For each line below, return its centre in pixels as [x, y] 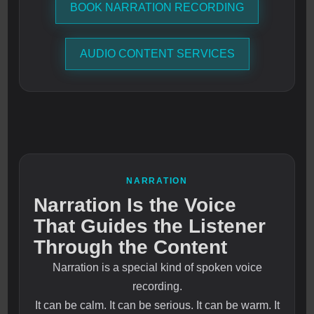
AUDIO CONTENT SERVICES [157, 54]
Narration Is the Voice [135, 205]
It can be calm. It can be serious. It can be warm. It [157, 306]
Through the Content [131, 247]
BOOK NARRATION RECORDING [157, 8]
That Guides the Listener [150, 226]
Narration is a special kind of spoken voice [157, 268]
